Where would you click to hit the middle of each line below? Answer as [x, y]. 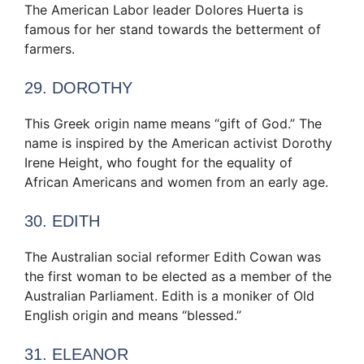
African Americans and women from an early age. [176, 182]
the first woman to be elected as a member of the [178, 276]
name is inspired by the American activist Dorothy [178, 143]
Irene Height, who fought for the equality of [158, 162]
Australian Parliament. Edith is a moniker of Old [169, 295]
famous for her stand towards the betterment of [173, 29]
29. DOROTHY [78, 87]
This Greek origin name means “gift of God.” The [173, 123]
